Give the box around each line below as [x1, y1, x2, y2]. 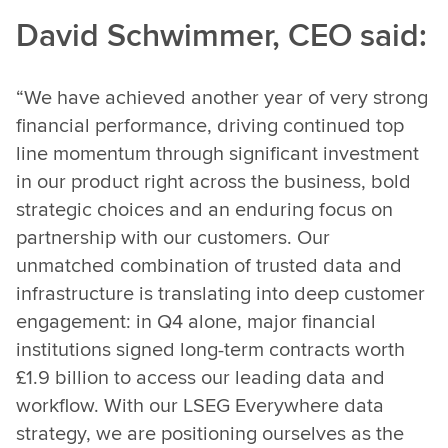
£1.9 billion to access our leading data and [16, 362, 385, 391]
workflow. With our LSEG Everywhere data [16, 390, 384, 419]
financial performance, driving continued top [16, 110, 404, 139]
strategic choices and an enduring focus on [16, 194, 393, 223]
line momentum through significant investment [16, 138, 419, 167]
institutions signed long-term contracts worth [16, 334, 405, 363]
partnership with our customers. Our [16, 222, 330, 251]
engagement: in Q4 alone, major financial [16, 306, 376, 335]
